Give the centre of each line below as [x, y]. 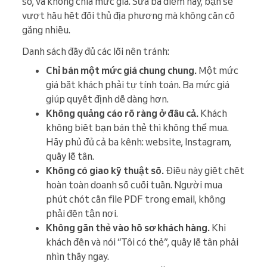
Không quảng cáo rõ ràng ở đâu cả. [122, 114]
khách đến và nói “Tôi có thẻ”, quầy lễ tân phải [142, 242]
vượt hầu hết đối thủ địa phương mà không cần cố [128, 16]
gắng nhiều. [46, 30]
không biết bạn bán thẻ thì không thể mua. [137, 128]
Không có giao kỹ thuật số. [105, 171]
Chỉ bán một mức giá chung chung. [121, 71]
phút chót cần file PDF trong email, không [136, 199]
